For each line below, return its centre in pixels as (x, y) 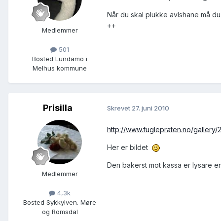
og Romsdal (60, 212)
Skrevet (119, 108)
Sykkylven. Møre (70, 203)
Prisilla (58, 108)
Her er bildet (129, 147)
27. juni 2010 (150, 108)
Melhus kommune (60, 68)
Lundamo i (70, 58)
